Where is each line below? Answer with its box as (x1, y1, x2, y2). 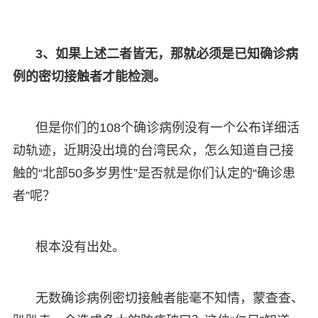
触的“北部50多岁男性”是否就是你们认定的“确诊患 (12, 165, 295, 180)
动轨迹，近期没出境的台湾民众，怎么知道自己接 (12, 143, 294, 158)
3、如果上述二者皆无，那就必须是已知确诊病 (35, 46, 298, 61)
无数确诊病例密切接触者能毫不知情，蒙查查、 (35, 290, 304, 305)
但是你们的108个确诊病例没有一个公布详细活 (35, 120, 300, 135)
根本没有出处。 (35, 239, 125, 254)
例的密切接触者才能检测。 (12, 69, 166, 84)
